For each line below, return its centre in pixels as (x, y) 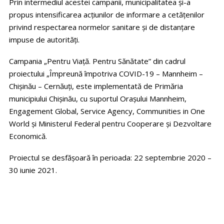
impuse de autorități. (44, 40)
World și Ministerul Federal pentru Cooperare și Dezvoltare (110, 124)
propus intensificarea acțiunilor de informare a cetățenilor (107, 15)
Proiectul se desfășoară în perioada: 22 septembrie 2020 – (110, 158)
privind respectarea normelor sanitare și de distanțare (102, 27)
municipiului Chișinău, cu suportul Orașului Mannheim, (98, 99)
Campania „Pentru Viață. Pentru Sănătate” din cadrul (97, 61)
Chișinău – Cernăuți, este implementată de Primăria (96, 86)
